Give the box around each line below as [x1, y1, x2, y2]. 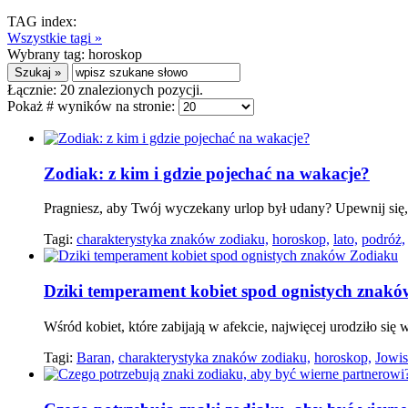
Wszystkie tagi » [7, 30, 102, 46]
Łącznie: [7, 82, 60, 97]
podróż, [362, 231, 405, 248]
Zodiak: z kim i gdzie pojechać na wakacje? [44, 163, 370, 183]
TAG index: [7, 14, 76, 29]
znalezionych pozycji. [75, 82, 203, 97]
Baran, [76, 349, 115, 365]
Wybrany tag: [7, 46, 88, 62]
